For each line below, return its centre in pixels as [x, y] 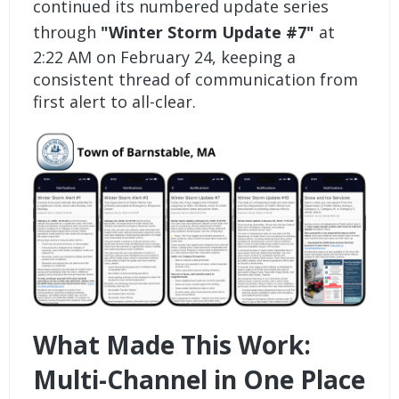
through [67, 33]
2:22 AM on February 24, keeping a [165, 57]
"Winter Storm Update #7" [208, 33]
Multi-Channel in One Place [199, 379]
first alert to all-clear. [115, 102]
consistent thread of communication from [196, 80]
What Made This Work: [172, 344]
